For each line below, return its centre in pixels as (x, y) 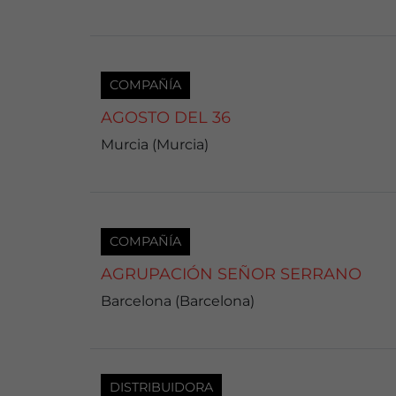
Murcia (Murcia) (155, 144)
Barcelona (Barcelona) (178, 301)
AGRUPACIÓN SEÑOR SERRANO (231, 274)
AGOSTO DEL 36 (166, 117)
